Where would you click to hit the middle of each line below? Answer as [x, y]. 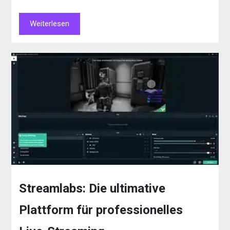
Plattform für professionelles [101, 210]
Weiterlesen [50, 24]
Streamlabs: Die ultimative [92, 189]
